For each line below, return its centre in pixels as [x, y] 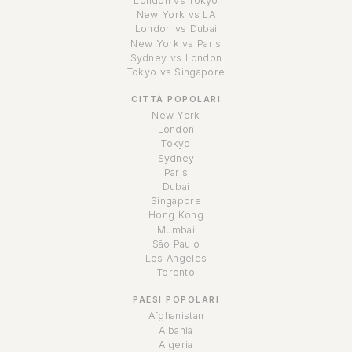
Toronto [176, 273]
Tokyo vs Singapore [176, 71]
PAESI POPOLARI [176, 299]
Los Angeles [176, 258]
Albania [176, 330]
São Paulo [176, 244]
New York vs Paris [176, 43]
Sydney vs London [176, 57]
